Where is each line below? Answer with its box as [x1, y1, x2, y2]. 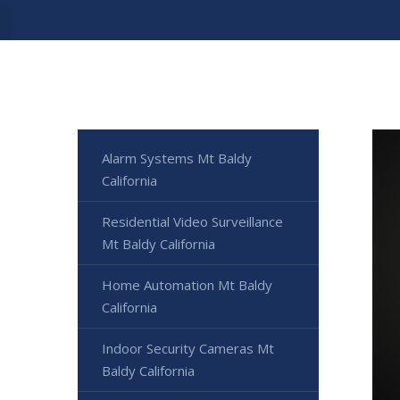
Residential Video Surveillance [102, 212, 283, 231]
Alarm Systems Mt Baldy [102, 149, 252, 168]
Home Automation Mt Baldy [102, 276, 272, 295]
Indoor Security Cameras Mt [102, 339, 274, 358]
